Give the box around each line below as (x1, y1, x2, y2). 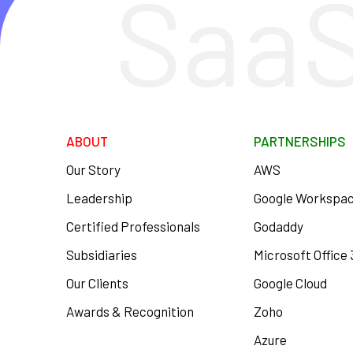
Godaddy (254, 218, 304, 234)
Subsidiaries (66, 247, 137, 262)
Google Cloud (254, 275, 328, 291)
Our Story (66, 162, 121, 177)
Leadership (66, 190, 132, 206)
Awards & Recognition (66, 303, 194, 319)
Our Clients (66, 275, 128, 291)
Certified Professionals (66, 218, 200, 234)
